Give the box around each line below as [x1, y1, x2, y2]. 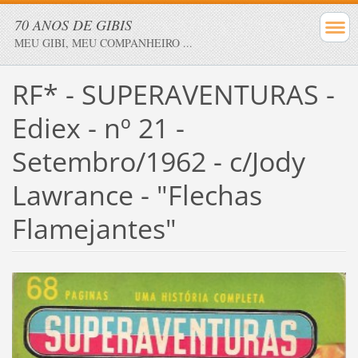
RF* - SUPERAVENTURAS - [11, 75, 335, 113]
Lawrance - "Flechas [11, 176, 262, 213]
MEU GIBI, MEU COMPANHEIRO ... [14, 35, 193, 50]
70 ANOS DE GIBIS [14, 15, 132, 34]
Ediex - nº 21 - [11, 109, 185, 146]
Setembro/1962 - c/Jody [11, 142, 305, 180]
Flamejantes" [11, 209, 177, 247]
